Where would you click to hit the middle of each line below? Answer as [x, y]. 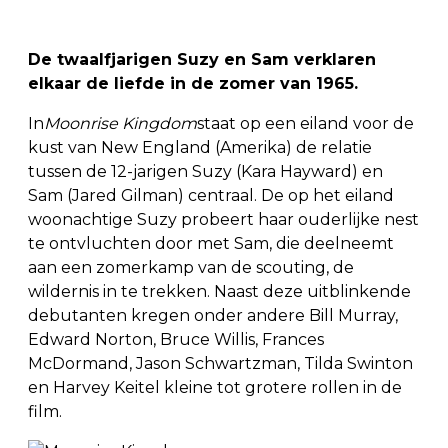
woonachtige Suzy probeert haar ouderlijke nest [223, 219]
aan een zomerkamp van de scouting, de [191, 267]
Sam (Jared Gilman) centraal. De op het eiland [211, 195]
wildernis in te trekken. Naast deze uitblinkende [219, 291]
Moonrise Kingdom [120, 123]
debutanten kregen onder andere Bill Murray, [213, 315]
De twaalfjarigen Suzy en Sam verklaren [202, 59]
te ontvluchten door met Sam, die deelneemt [211, 243]
